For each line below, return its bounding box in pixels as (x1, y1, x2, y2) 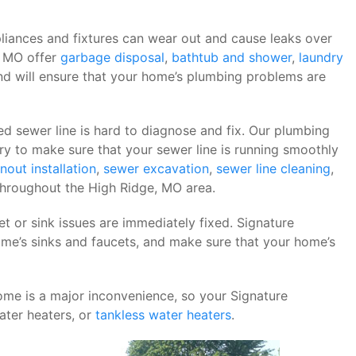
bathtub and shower (172, 49, 292, 65)
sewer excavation (103, 161, 209, 176)
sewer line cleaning (216, 161, 331, 176)
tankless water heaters (95, 307, 231, 323)
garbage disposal (60, 49, 164, 65)
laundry (299, 49, 343, 65)
